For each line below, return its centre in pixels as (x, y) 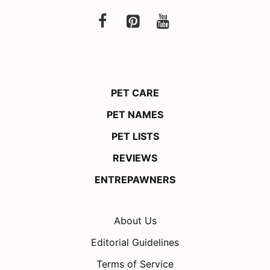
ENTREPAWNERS (135, 179)
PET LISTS (135, 136)
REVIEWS (135, 158)
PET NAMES (135, 114)
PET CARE (135, 93)
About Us (135, 220)
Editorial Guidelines (135, 242)
